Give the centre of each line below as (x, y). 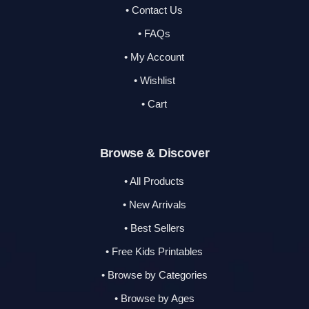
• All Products (154, 181)
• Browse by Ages (154, 298)
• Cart (154, 103)
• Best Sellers (154, 228)
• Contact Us (154, 10)
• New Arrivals (154, 204)
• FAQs (154, 33)
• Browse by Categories (154, 275)
